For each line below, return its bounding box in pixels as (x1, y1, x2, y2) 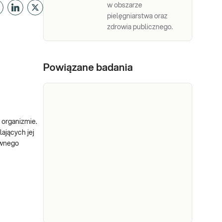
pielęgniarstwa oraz (107, 13, 167, 20)
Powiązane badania (43, 63, 133, 73)
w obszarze (107, 2, 142, 9)
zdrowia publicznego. (107, 24, 173, 31)
